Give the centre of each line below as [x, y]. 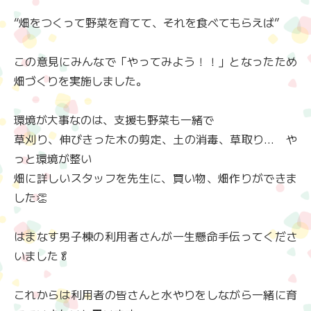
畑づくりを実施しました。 [81, 81]
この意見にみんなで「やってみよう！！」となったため [155, 61]
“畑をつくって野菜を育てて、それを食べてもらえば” [146, 23]
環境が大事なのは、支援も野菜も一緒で [114, 120]
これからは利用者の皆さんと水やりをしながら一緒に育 [155, 295]
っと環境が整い [53, 159]
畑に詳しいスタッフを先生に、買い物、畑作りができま [155, 178]
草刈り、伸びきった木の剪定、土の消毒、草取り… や [155, 139]
